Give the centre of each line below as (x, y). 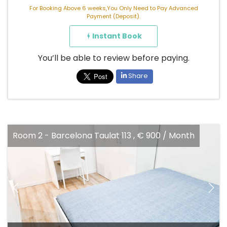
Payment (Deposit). (113, 16)
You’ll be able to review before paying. (113, 58)
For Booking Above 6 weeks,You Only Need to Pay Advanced (113, 8)
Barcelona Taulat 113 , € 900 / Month (85, 135)
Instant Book (117, 36)
